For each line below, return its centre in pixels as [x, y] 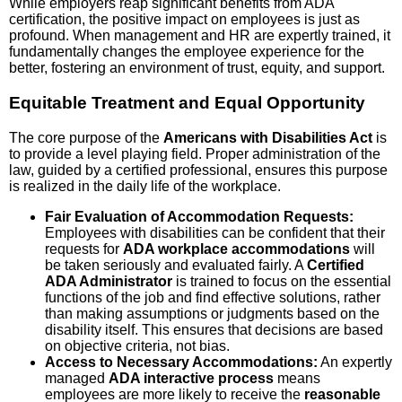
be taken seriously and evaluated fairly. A [176, 265]
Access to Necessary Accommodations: [181, 362]
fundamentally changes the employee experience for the [187, 52]
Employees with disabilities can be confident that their [215, 232]
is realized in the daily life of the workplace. [145, 186]
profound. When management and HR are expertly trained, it [200, 36]
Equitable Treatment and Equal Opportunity [187, 102]
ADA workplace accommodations [236, 249]
